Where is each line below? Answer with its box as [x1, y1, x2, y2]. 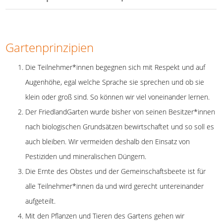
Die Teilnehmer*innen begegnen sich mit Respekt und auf [25, 62, 206, 72]
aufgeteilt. [25, 196, 56, 206]
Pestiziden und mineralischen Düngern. [25, 151, 147, 161]
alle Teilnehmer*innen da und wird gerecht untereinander [25, 181, 204, 191]
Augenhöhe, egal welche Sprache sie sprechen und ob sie [25, 77, 205, 87]
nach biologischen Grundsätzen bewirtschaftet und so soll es [25, 121, 215, 131]
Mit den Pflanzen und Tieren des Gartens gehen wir [25, 211, 185, 221]
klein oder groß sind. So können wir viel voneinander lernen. [25, 92, 210, 102]
